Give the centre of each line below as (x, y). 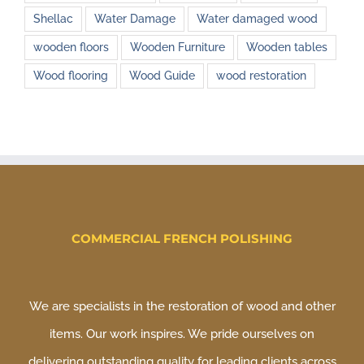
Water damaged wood (257, 19)
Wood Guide (162, 76)
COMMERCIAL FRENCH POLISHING (182, 239)
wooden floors (71, 48)
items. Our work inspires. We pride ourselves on (182, 334)
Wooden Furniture (178, 48)
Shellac (53, 19)
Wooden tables (287, 48)
